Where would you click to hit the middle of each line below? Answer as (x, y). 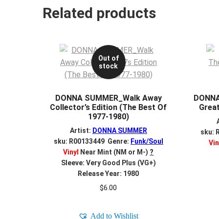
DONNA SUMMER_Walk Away (108, 98)
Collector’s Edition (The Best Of (109, 107)
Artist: (81, 131)
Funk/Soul (147, 142)
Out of (108, 58)
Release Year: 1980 (109, 174)
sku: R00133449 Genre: (92, 142)
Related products (99, 13)
